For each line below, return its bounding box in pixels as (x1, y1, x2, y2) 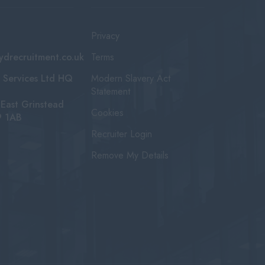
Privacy (91, 29, 119, 43)
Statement (91, 85, 130, 98)
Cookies (91, 106, 124, 119)
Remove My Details (91, 148, 169, 162)
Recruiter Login (91, 127, 152, 141)
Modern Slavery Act (91, 72, 170, 85)
